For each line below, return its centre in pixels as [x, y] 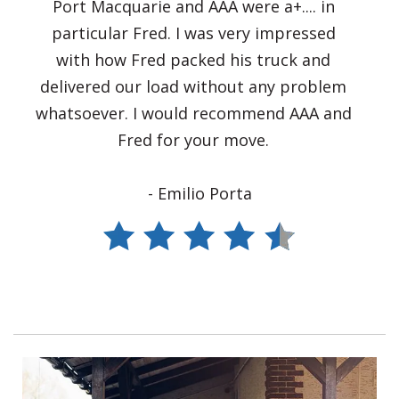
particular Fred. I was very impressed [193, 33]
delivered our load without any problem [193, 87]
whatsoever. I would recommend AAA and [193, 114]
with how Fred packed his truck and [193, 60]
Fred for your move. [193, 140]
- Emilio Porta [199, 194]
